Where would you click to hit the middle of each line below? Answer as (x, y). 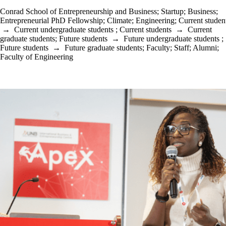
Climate (119, 20)
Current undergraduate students (64, 30)
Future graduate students (103, 48)
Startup (172, 11)
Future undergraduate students (172, 39)
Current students (146, 30)
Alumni (205, 48)
